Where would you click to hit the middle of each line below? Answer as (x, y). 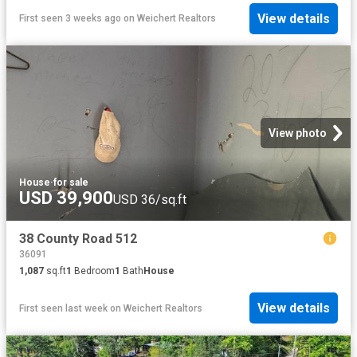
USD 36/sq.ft (150, 200)
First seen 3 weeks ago (70, 19)
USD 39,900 (66, 198)
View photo (298, 133)
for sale (71, 183)
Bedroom (93, 271)
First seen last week (63, 308)
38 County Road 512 (78, 239)
